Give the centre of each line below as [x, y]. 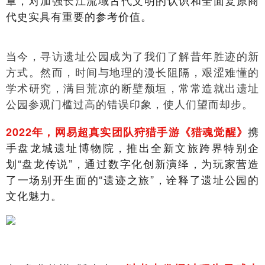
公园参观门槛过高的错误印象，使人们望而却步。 [130, 104]
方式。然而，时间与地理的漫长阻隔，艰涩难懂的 [132, 72]
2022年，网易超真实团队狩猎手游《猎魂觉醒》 [127, 132]
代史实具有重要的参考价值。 [79, 16]
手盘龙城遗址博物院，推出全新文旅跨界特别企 [132, 147]
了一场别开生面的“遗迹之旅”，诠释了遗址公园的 [132, 179]
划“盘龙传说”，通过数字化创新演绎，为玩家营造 [132, 163]
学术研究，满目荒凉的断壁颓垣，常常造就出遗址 [132, 88]
